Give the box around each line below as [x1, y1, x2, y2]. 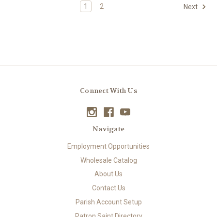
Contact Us [92, 184, 125, 192]
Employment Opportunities [67, 142, 150, 150]
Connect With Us [80, 86, 137, 95]
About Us [94, 170, 123, 178]
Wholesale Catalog [80, 156, 137, 164]
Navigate [93, 124, 124, 133]
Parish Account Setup [75, 198, 142, 206]
